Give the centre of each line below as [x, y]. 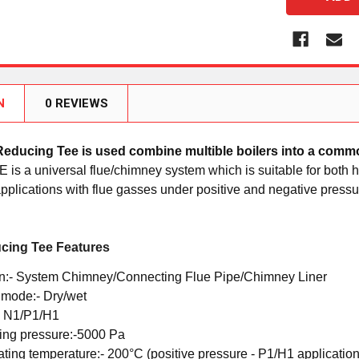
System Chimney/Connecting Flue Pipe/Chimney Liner [172, 276]
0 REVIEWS [77, 103]
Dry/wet [65, 296]
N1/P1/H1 [32, 315]
